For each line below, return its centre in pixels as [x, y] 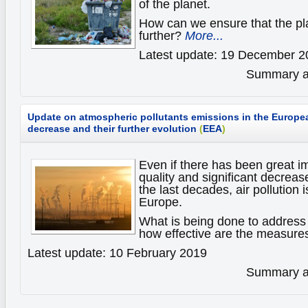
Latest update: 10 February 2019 [117, 253]
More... [204, 36]
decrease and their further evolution [112, 129]
